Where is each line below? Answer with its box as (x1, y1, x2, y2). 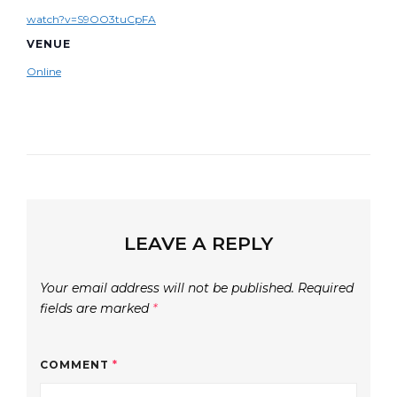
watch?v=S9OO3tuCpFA (27, 12, 156, 26)
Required (298, 280, 354, 297)
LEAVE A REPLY (124, 232, 273, 255)
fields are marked (40, 300, 152, 317)
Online (27, 64, 61, 78)
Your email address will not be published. (40, 280, 294, 297)
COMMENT (40, 358, 113, 372)
